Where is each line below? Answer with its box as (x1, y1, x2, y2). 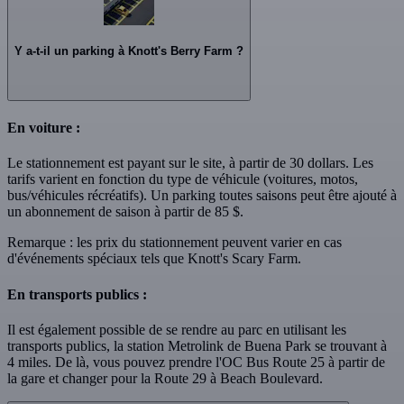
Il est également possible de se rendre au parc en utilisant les (7, 321, 346, 337)
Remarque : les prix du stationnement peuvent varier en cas (7, 234, 342, 251)
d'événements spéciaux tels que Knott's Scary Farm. (7, 251, 301, 267)
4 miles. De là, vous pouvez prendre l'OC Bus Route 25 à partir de (7, 353, 385, 370)
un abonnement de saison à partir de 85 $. (7, 204, 243, 220)
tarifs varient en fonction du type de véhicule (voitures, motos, (7, 171, 358, 188)
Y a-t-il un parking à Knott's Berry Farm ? (14, 44, 243, 58)
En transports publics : (7, 286, 147, 302)
